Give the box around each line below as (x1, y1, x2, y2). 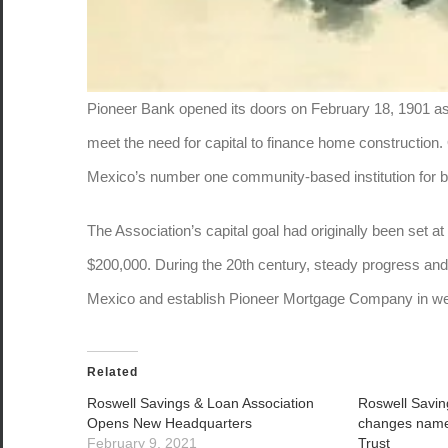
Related (87, 364, 138, 379)
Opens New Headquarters (87, 414, 252, 431)
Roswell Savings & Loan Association (87, 394, 314, 411)
